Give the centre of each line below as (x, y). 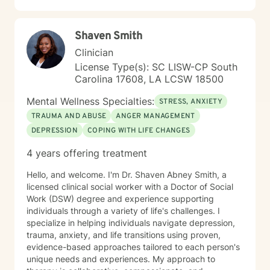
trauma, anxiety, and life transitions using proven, (124, 235)
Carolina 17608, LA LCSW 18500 (149, 79)
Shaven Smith (108, 36)
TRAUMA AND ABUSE (69, 116)
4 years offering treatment (87, 153)
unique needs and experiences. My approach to (121, 259)
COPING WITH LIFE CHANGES (139, 131)
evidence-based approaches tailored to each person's (133, 247)
